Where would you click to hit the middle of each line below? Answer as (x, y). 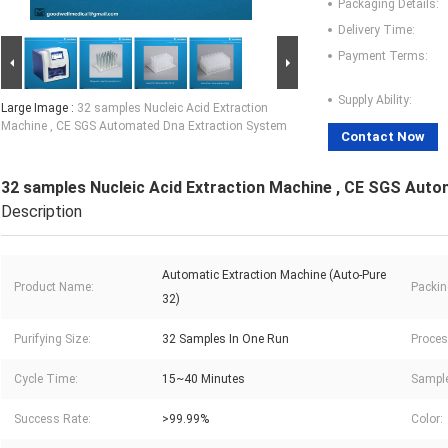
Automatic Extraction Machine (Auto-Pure (274, 275)
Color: (427, 419)
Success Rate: (52, 419)
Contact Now (383, 137)
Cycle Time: (46, 379)
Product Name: (54, 287)
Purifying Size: (52, 339)
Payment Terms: (383, 56)
